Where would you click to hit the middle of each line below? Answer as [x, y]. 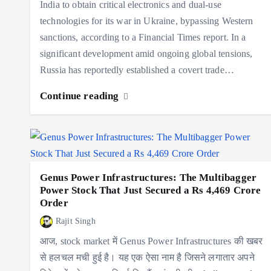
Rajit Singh [76, 221]
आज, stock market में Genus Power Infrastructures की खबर [152, 241]
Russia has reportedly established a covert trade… [137, 70]
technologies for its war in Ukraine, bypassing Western [147, 21]
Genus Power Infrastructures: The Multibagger [149, 177]
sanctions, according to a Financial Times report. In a [143, 37]
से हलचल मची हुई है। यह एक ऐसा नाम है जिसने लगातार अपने [147, 257]
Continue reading [81, 96]
